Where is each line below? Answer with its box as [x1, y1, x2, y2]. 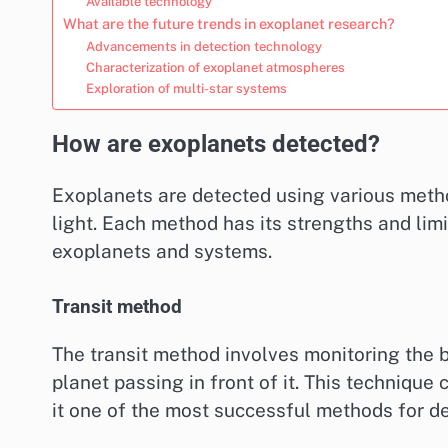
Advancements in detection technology [85, 38, 322, 54]
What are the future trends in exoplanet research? [63, 14, 395, 32]
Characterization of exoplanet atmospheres [85, 59, 345, 75]
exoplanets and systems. [52, 239, 272, 262]
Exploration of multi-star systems [85, 80, 287, 96]
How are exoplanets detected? [52, 129, 380, 158]
